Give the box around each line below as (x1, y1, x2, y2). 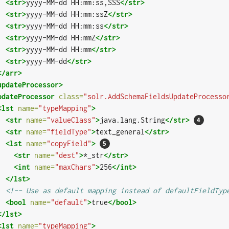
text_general (95, 127, 145, 136)
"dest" (54, 151, 79, 160)
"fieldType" (46, 127, 91, 136)
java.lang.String (99, 116, 165, 125)
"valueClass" (46, 116, 96, 125)
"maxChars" (54, 163, 96, 172)
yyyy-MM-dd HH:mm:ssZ (26, 10, 108, 19)
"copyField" (46, 139, 91, 148)
